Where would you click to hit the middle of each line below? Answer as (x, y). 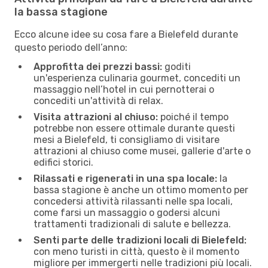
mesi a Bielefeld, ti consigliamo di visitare (127, 139)
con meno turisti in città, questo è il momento (136, 251)
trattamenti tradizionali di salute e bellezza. (132, 224)
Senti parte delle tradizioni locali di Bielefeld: (140, 240)
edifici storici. (63, 162)
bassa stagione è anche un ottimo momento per (141, 190)
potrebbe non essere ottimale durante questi (134, 128)
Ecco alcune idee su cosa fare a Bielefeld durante (126, 34)
